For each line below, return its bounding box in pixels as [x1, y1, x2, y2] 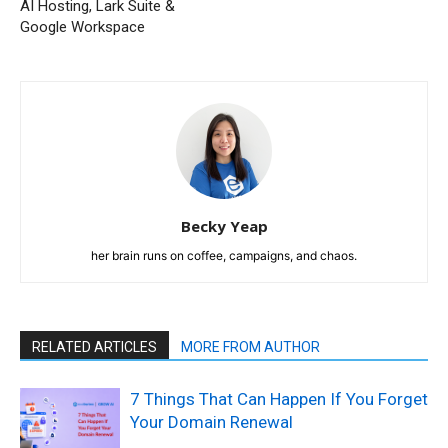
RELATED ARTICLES [32, 339, 157, 356]
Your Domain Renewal [130, 412, 293, 433]
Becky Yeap [180, 216, 268, 237]
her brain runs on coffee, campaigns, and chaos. [91, 248, 357, 264]
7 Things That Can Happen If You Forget [130, 389, 428, 410]
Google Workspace [20, 18, 145, 37]
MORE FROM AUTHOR [181, 339, 320, 356]
